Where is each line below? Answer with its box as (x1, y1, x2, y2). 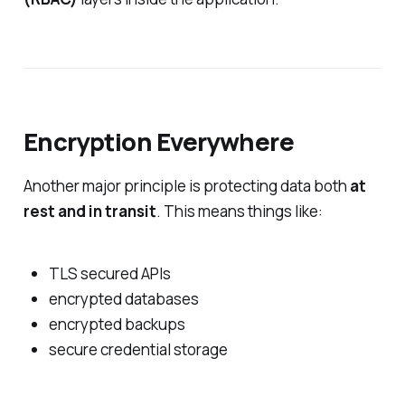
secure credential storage (48, 339, 228, 361)
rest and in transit (23, 201, 156, 222)
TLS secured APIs (48, 263, 171, 285)
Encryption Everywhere (23, 124, 295, 158)
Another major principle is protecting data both (23, 175, 350, 197)
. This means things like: (155, 201, 323, 222)
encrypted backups (48, 314, 185, 335)
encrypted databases (48, 288, 199, 310)
